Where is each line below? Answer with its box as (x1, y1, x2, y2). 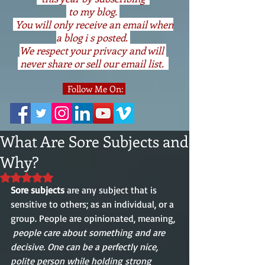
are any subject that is (64, 184, 159, 196)
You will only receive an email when (12, 18, 173, 31)
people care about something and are (13, 227, 167, 238)
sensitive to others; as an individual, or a (11, 198, 176, 210)
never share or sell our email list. (17, 57, 169, 70)
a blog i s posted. (56, 31, 130, 44)
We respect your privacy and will (20, 44, 166, 57)
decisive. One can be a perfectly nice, (11, 241, 160, 253)
